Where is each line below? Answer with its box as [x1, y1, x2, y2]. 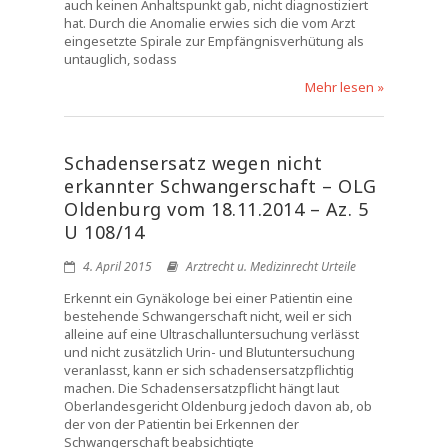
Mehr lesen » [305, 78, 384, 96]
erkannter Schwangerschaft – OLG [64, 174, 377, 198]
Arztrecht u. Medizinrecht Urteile [186, 258, 356, 275]
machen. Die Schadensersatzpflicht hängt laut [64, 379, 339, 397]
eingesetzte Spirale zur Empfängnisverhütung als [64, 32, 364, 50]
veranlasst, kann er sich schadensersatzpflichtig [64, 361, 354, 379]
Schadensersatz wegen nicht [64, 151, 322, 175]
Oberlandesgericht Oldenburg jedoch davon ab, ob [64, 397, 372, 415]
